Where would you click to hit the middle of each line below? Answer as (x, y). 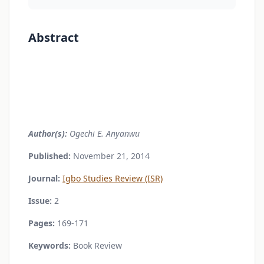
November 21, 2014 (110, 156)
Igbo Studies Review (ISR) (113, 179)
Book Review (96, 246)
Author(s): (48, 134)
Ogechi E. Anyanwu (103, 134)
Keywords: (49, 246)
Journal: (44, 179)
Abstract (54, 38)
